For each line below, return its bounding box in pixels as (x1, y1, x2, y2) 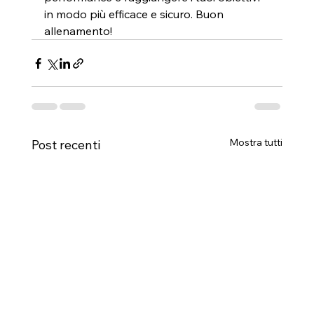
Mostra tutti (229, 136, 283, 149)
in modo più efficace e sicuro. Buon (43, 7, 226, 22)
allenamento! (43, 24, 112, 39)
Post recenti (31, 137, 100, 153)
